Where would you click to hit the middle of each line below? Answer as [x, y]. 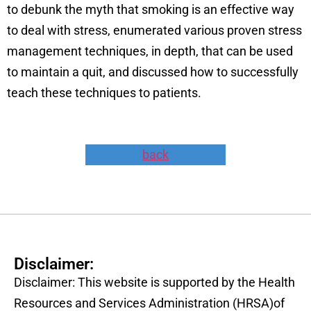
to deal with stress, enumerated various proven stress [154, 30]
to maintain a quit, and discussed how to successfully [153, 72]
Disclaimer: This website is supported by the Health [154, 282]
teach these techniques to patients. [104, 92]
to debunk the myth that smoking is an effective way [151, 9]
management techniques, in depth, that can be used [150, 51]
